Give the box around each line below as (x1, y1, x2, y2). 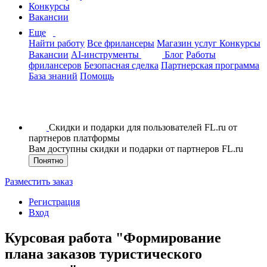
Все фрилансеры (87, 38, 154, 48)
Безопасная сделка (84, 60, 159, 70)
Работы (186, 49, 216, 60)
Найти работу (29, 38, 85, 48)
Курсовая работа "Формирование (5, 229, 221, 246)
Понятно (33, 156, 63, 165)
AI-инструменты (71, 49, 141, 60)
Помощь (80, 71, 114, 81)
